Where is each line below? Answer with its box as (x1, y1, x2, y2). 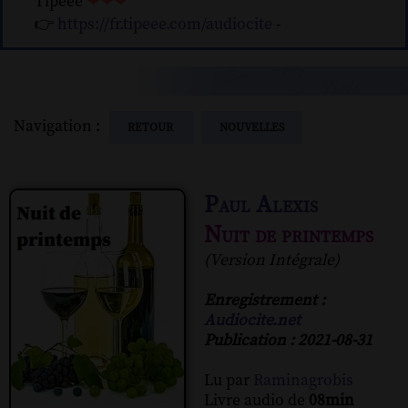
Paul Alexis (204, 189, 318, 220)
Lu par (204, 370, 253, 391)
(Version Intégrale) (204, 250, 340, 270)
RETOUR (127, 119, 176, 135)
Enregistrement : (204, 290, 325, 311)
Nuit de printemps (204, 219, 373, 250)
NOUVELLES (219, 119, 284, 135)
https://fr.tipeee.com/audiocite (57, 15, 273, 36)
